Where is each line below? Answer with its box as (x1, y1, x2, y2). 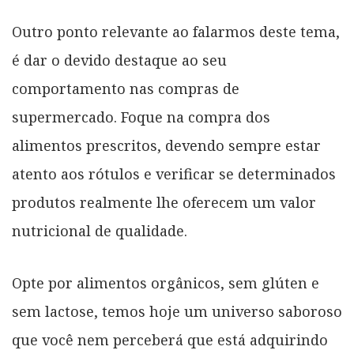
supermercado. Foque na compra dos (12, 107, 270, 126)
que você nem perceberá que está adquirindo (12, 330, 328, 349)
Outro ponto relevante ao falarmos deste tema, (12, 22, 340, 41)
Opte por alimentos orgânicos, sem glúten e (12, 273, 319, 292)
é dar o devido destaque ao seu (12, 51, 227, 70)
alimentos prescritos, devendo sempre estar (12, 136, 321, 155)
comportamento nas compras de (12, 79, 239, 98)
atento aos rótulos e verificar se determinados (12, 164, 336, 183)
